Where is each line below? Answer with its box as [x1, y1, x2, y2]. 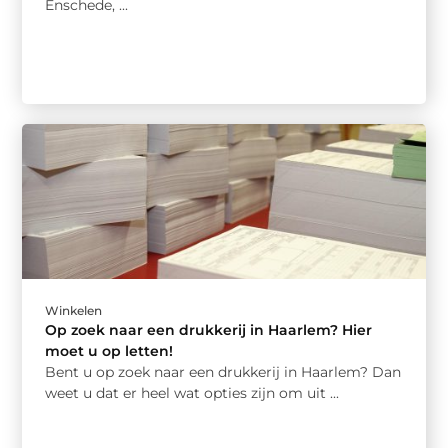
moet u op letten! [45, 342, 174, 361]
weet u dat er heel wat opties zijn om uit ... [45, 384, 340, 403]
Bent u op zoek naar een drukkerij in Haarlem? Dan [45, 363, 402, 382]
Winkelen [45, 303, 103, 319]
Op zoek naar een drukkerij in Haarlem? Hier [45, 321, 373, 340]
